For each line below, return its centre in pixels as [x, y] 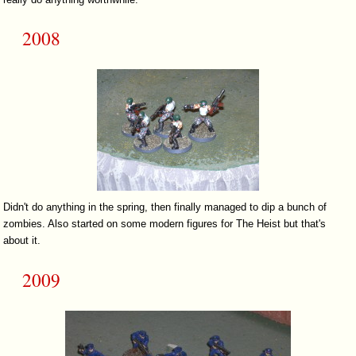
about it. [22, 241]
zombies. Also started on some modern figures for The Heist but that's [165, 224]
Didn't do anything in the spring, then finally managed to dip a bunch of [165, 207]
